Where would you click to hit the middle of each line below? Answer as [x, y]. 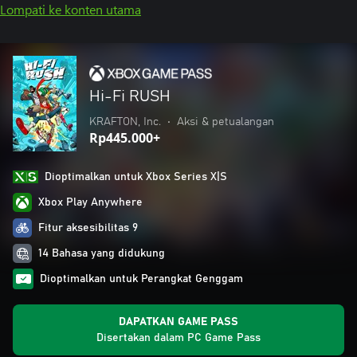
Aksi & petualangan [226, 122]
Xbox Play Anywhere [90, 202]
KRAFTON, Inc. [125, 122]
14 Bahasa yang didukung [102, 253]
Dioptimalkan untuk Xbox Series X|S [136, 177]
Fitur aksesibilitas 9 [88, 228]
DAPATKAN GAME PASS [178, 322]
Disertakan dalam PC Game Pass [178, 338]
